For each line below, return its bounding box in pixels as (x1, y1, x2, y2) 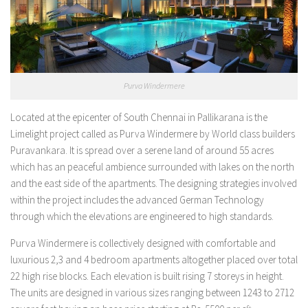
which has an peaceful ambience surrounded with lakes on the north (10, 159, 294, 173)
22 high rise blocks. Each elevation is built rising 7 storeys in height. (10, 269, 284, 283)
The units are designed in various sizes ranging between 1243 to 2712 (10, 285, 294, 299)
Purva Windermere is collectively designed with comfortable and (10, 236, 276, 250)
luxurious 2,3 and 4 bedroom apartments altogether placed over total (10, 252, 298, 266)
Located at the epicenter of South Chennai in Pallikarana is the (10, 110, 267, 124)
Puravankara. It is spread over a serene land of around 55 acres (10, 143, 274, 157)
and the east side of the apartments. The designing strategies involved (10, 176, 297, 190)
